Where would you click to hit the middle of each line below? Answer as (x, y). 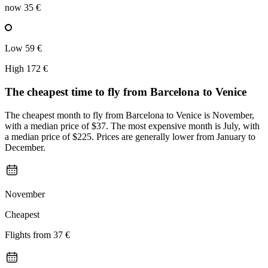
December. (25, 147)
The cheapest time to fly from (77, 92)
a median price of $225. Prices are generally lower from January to (130, 136)
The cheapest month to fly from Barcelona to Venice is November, (130, 115)
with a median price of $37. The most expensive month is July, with (132, 126)
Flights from (29, 234)
